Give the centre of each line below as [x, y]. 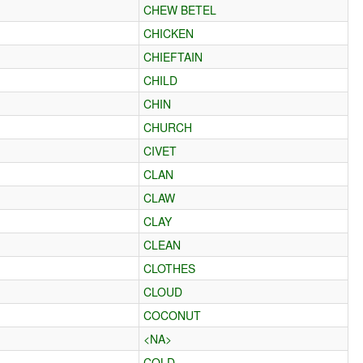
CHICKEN [169, 33]
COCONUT [173, 315]
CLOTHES [170, 268]
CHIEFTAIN [173, 56]
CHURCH [168, 127]
